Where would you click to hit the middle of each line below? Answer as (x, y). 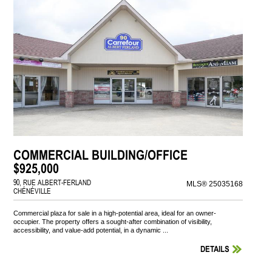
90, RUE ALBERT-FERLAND (53, 182)
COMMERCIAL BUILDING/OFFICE (101, 155)
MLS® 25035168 (215, 184)
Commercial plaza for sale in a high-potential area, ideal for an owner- (115, 213)
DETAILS (215, 249)
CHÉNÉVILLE (32, 191)
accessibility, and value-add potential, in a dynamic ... (91, 230)
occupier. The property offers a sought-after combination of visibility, (113, 222)
